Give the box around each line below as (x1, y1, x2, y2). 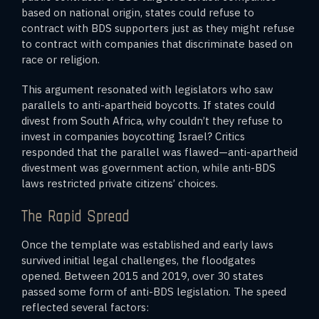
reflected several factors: (21, 300, 149, 314)
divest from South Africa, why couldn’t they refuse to (21, 113, 283, 127)
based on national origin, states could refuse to (21, 5, 254, 19)
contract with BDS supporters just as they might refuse (21, 21, 295, 35)
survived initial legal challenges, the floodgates (21, 253, 256, 267)
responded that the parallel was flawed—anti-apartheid (21, 145, 298, 159)
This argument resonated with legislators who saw (21, 82, 273, 96)
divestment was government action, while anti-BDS (21, 160, 276, 174)
